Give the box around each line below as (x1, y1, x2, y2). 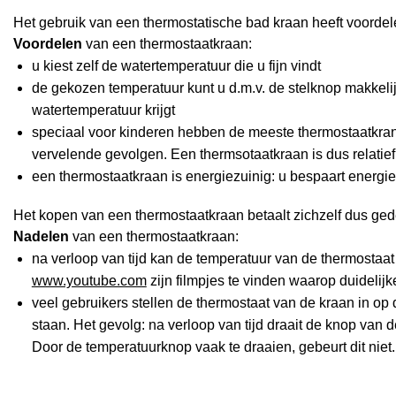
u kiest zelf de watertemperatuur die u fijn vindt (31, 57, 321, 73)
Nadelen (13, 229, 69, 245)
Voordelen (13, 35, 82, 51)
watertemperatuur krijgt (31, 102, 175, 118)
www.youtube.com (31, 273, 147, 289)
